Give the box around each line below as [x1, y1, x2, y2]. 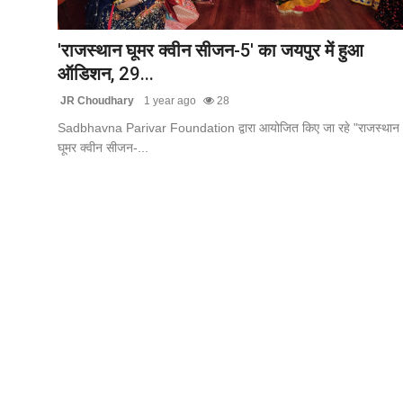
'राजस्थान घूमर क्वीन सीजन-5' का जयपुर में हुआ [58, 38, 363, 61]
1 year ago [141, 94, 196, 107]
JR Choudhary [58, 94, 134, 107]
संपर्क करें [13, 101, 62, 118]
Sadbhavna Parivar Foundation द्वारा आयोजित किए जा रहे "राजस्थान [58, 120, 399, 135]
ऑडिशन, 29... [58, 61, 154, 85]
